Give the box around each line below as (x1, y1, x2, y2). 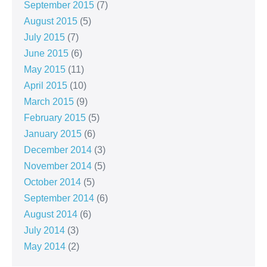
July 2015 (24, 32, 65, 43)
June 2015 (24, 48, 69, 59)
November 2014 (24, 161, 92, 172)
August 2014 (24, 209, 77, 220)
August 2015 (24, 16, 77, 27)
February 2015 (24, 113, 86, 123)
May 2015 (24, 64, 66, 75)
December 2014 (24, 145, 92, 156)
